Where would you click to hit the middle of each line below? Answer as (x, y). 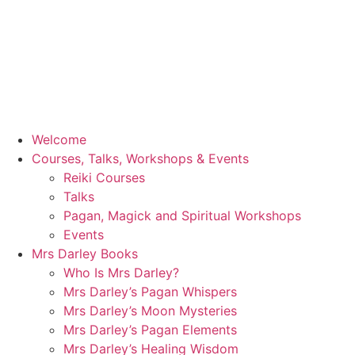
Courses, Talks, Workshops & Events (140, 158)
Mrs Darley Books (85, 254)
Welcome (59, 139)
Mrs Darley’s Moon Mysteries (150, 311)
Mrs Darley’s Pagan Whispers (150, 292)
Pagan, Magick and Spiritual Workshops (182, 216)
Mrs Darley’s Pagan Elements (150, 330)
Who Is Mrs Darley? (121, 273)
